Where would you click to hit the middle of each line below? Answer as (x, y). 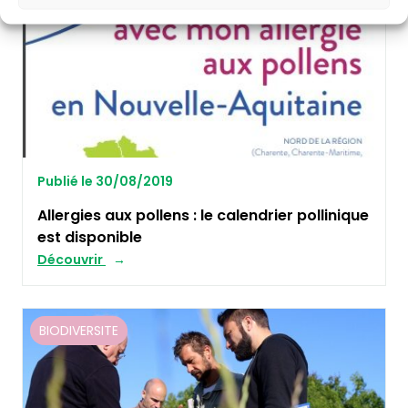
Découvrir (71, 260)
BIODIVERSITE (79, 331)
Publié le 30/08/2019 (105, 182)
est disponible (90, 238)
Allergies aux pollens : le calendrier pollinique (203, 216)
